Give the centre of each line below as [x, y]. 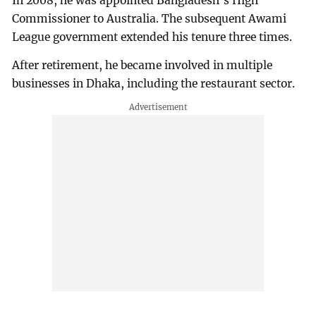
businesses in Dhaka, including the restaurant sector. [154, 83]
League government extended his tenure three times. [152, 37]
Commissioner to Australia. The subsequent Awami [150, 18]
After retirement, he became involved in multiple [142, 65]
